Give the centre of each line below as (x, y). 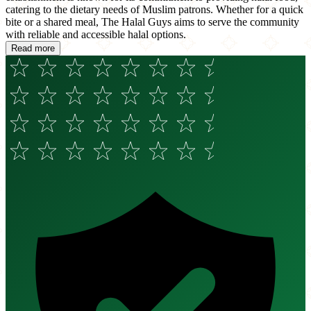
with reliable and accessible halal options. (96, 35)
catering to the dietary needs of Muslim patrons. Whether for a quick (154, 10)
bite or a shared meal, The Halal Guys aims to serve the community (152, 22)
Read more (33, 49)
